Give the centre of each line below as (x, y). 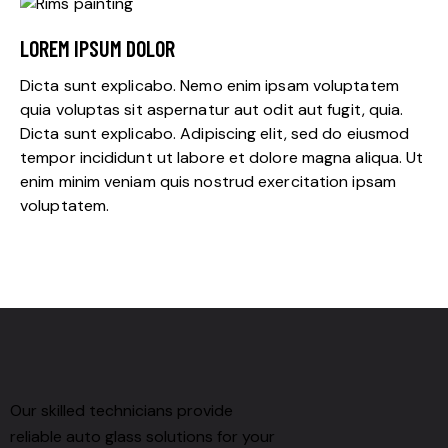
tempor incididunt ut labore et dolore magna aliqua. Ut (222, 157)
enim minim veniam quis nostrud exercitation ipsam (208, 181)
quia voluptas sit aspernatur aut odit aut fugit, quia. (212, 109)
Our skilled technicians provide (121, 410)
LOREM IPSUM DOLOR (97, 48)
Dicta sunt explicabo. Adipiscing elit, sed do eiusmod (215, 133)
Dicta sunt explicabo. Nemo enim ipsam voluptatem (209, 85)
